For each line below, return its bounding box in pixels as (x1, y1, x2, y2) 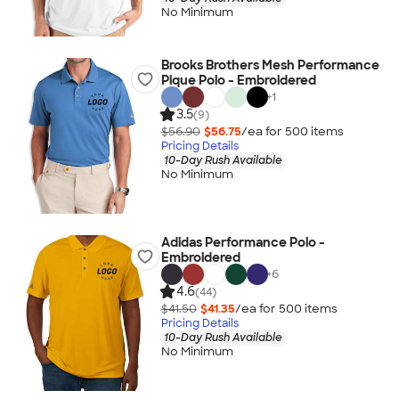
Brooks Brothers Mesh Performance (160, 57, 379, 73)
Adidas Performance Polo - (160, 234, 325, 250)
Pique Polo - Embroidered (160, 72, 316, 88)
